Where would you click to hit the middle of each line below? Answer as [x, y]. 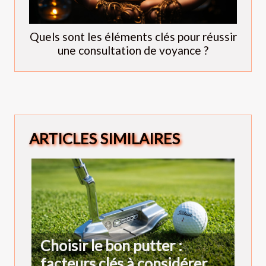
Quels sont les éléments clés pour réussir [133, 37]
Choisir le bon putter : [111, 245]
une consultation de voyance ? [133, 50]
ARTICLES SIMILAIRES [104, 139]
